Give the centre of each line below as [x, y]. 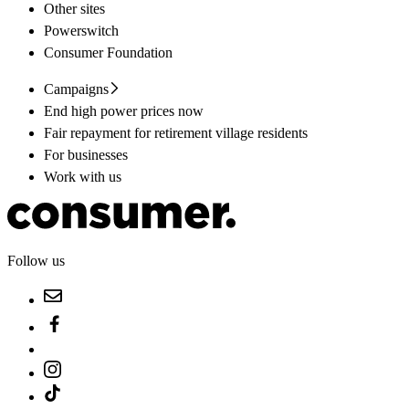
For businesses [86, 154]
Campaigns [76, 89]
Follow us [36, 261]
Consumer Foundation [108, 52]
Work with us [83, 176]
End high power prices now [124, 110]
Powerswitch [81, 30]
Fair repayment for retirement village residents [176, 132]
